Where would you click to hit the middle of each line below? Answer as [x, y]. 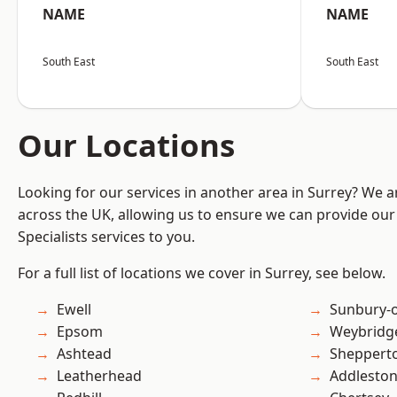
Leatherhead [99, 376]
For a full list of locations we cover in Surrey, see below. [202, 273]
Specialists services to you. [106, 237]
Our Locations [126, 145]
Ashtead [84, 354]
